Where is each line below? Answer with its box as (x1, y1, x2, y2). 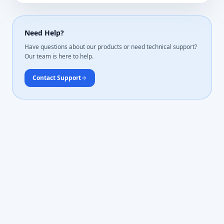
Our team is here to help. (24, 52, 93, 61)
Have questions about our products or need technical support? (24, 42, 197, 51)
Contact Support (32, 73, 81, 82)
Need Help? (24, 28, 64, 38)
